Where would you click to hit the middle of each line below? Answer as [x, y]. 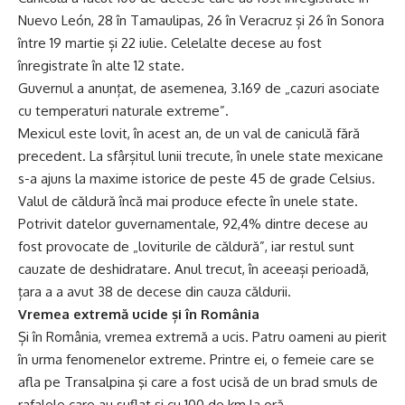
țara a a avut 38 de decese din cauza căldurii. [155, 292]
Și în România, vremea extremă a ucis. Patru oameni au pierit [202, 337]
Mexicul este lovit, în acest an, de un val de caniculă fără [189, 133]
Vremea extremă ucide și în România [139, 314]
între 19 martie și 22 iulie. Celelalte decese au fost [170, 43]
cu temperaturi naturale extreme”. [123, 111]
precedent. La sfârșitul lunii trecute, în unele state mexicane [201, 156]
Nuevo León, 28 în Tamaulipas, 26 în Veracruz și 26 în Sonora [201, 20]
